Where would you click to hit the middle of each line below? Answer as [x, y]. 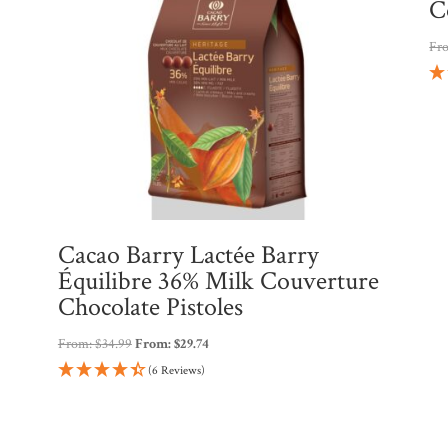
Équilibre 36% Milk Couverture [218, 280]
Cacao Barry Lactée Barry [188, 254]
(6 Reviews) [176, 370]
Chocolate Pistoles [150, 306]
